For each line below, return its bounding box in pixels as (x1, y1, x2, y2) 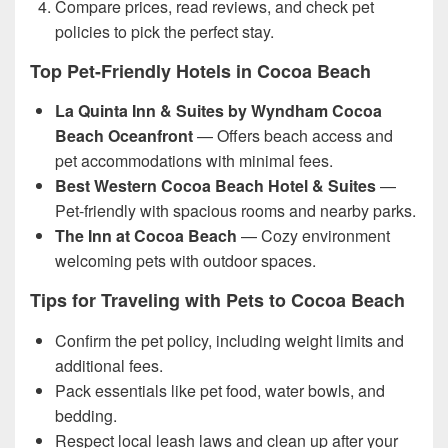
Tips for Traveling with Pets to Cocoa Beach (30, 287, 405, 314)
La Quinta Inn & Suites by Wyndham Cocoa (55, 99, 382, 123)
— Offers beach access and (193, 124, 393, 148)
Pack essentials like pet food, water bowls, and (55, 378, 385, 402)
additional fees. (55, 353, 163, 377)
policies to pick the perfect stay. (55, 19, 274, 43)
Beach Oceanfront (55, 124, 193, 148)
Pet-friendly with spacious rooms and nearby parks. (55, 199, 416, 223)
